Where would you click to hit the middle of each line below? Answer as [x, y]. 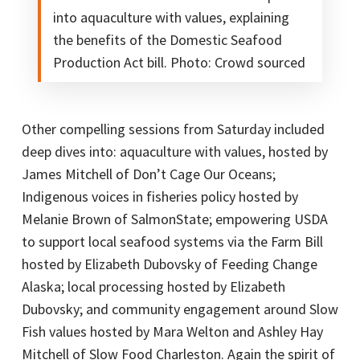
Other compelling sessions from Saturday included [173, 129]
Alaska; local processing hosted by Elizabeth [153, 286]
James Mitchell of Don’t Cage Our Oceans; [148, 174]
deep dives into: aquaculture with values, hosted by [174, 151]
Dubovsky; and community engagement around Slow [180, 309]
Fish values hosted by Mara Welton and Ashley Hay [172, 331]
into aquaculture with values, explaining [171, 17]
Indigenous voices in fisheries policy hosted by [160, 196]
